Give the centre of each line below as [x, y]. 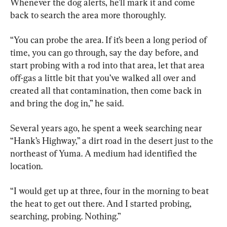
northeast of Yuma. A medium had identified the [105, 153]
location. [26, 166]
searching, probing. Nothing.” [66, 216]
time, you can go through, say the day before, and [105, 52]
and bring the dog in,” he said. [67, 103]
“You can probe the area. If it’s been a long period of [109, 40]
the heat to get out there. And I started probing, [102, 203]
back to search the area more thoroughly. [88, 15]
